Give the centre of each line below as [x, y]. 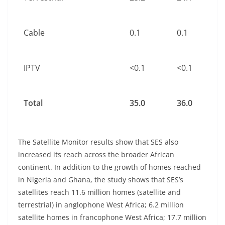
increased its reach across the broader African [96, 154]
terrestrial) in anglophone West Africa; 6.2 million [101, 205]
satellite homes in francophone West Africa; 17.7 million [112, 217]
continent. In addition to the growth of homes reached [109, 167]
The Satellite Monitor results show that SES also [98, 142]
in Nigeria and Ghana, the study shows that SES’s [101, 180]
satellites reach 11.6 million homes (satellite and [99, 192]
